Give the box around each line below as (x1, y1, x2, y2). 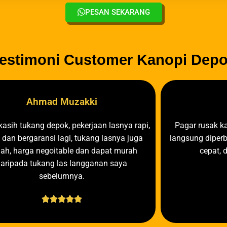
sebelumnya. (39, 171, 85, 181)
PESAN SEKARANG (85, 8, 150, 17)
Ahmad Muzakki (26, 96, 97, 107)
